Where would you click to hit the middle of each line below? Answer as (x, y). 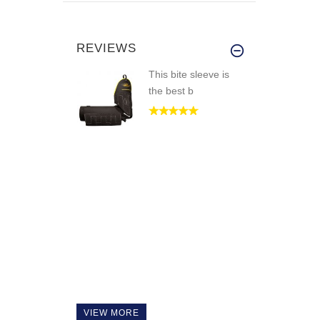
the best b (171, 90)
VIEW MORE (111, 312)
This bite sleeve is (189, 74)
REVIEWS (106, 48)
